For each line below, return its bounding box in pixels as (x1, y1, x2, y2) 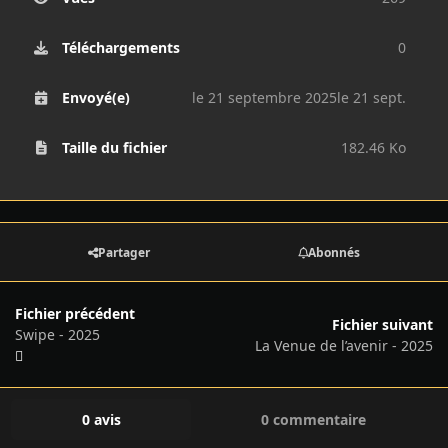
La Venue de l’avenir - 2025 (255, 335, 433, 355)
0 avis (81, 410, 121, 430)
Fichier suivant (332, 314, 433, 334)
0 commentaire (261, 410, 367, 430)
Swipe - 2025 (15, 325, 100, 345)
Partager (98, 243, 150, 261)
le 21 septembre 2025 (192, 88, 337, 108)
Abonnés (308, 243, 360, 261)
